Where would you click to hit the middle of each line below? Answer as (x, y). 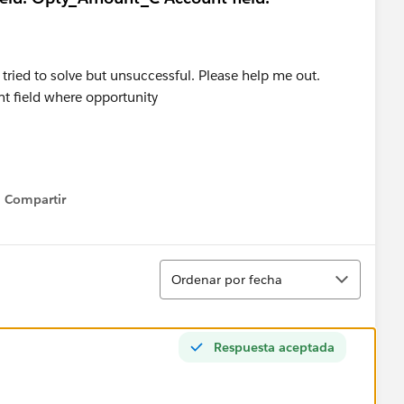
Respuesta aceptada (274, 347)
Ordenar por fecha (227, 279)
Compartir (35, 199)
